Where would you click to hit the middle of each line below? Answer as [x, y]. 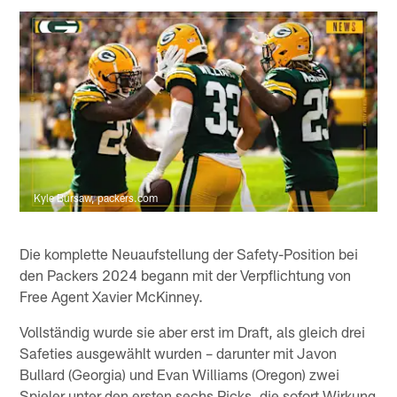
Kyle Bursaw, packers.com [96, 198]
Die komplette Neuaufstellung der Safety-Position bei [189, 253]
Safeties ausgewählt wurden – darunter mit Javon [179, 352]
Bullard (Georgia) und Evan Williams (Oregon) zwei [180, 374]
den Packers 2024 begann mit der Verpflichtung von [186, 274]
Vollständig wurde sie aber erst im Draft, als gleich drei [193, 331]
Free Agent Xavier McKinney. [112, 296]
